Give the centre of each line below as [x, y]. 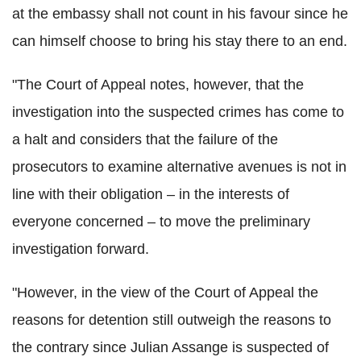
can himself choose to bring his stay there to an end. [180, 41]
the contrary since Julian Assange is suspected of [170, 347]
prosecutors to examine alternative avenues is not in [179, 166]
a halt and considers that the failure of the [145, 139]
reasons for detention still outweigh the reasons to [172, 320]
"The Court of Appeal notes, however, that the [158, 84]
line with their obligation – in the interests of [151, 194]
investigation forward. [81, 249]
